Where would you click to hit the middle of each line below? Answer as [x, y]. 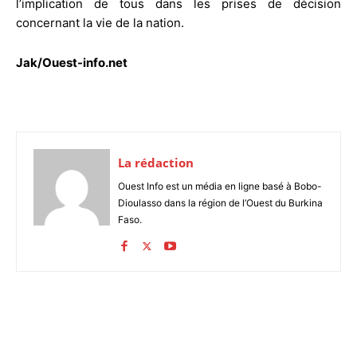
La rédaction [156, 162]
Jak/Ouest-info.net [72, 62]
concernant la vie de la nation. [100, 22]
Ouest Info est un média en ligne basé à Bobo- [220, 186]
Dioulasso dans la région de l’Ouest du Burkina [220, 202]
